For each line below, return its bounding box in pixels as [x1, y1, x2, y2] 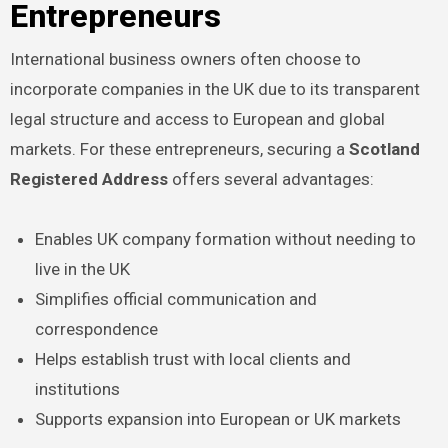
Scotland [348, 138, 420, 159]
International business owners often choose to [9, 48, 361, 69]
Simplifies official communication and [35, 288, 318, 309]
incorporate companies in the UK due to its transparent [9, 78, 420, 99]
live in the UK [35, 258, 131, 279]
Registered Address [9, 168, 168, 189]
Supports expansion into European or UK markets [35, 408, 402, 429]
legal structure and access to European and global [9, 108, 385, 129]
